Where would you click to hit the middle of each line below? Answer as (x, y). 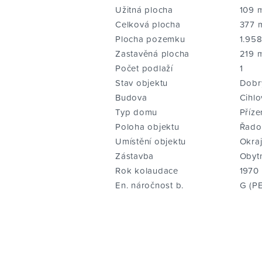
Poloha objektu (147, 126)
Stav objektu (142, 82)
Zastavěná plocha (152, 53)
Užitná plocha (144, 9)
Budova (131, 97)
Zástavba (135, 156)
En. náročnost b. (149, 185)
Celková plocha (148, 24)
